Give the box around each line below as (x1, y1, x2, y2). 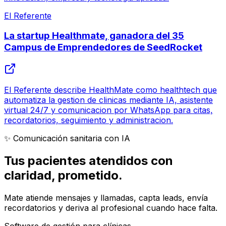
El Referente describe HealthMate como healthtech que (4, 85, 217, 95)
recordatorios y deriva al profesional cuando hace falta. (4, 203, 217, 213)
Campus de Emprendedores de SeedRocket (4, 41, 202, 53)
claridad (4, 168, 51, 183)
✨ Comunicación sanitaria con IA (4, 133, 130, 144)
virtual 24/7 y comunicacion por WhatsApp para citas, (4, 105, 213, 116)
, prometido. (51, 168, 123, 183)
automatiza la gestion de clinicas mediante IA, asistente (4, 95, 213, 105)
